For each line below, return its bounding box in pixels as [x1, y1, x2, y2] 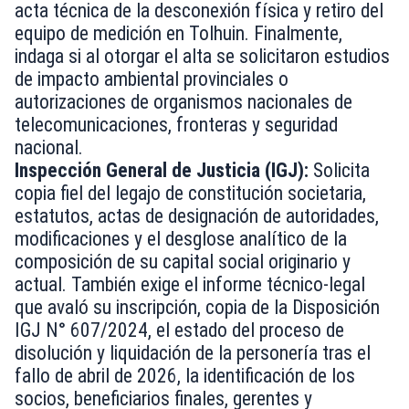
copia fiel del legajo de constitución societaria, [15, 182, 366, 205]
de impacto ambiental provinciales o [15, 68, 288, 91]
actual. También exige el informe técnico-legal [15, 273, 365, 297]
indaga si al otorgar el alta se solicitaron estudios [15, 45, 390, 68]
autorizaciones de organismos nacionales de [15, 90, 352, 114]
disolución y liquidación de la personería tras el [15, 341, 371, 365]
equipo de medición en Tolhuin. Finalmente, [15, 22, 342, 46]
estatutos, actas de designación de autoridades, [15, 204, 379, 228]
